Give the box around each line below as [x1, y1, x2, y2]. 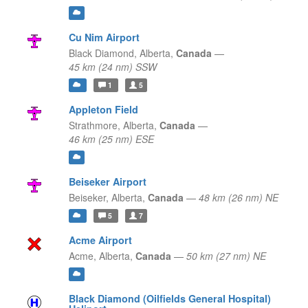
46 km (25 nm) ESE [68, 132, 154, 146]
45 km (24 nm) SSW [68, 60, 157, 74]
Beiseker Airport [68, 175, 146, 189]
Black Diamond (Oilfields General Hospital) [68, 291, 271, 306]
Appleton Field [68, 102, 138, 117]
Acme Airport [68, 233, 132, 247]
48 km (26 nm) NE [198, 190, 278, 205]
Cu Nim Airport [68, 30, 140, 45]
